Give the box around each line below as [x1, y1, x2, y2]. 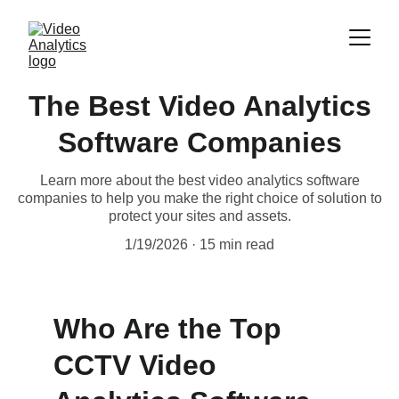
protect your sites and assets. [108, 208, 291, 224]
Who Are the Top [53, 313, 289, 345]
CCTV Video [53, 349, 224, 381]
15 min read [199, 237, 274, 252]
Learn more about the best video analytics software [39, 173, 360, 188]
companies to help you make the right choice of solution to [17, 191, 382, 206]
